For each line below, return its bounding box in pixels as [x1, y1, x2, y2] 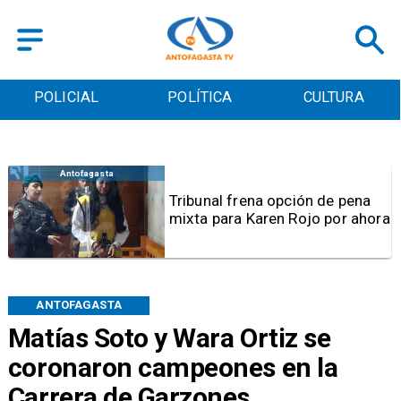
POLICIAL [33, 89, 99, 107]
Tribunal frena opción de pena [168, 192, 371, 210]
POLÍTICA [167, 89, 233, 107]
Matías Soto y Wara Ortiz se [7, 321, 331, 354]
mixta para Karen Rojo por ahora [168, 209, 390, 228]
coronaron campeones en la [7, 351, 338, 383]
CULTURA [303, 89, 364, 107]
